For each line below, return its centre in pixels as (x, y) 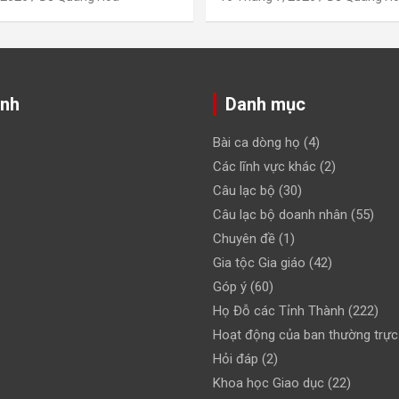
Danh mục (265, 104)
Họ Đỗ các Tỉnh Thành (279, 310)
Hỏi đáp (236, 358)
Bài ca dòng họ (256, 142)
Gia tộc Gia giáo (259, 262)
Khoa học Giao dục (269, 383)
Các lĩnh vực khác (265, 166)
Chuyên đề (244, 238)
